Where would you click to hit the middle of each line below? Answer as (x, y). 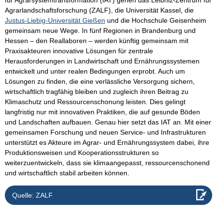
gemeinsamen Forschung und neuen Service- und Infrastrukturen (105, 132)
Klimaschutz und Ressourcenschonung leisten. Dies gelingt (95, 102)
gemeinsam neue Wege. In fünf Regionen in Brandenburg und (100, 31)
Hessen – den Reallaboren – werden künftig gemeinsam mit (97, 41)
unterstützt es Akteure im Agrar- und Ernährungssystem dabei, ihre (107, 143)
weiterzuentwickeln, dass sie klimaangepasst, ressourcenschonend (107, 163)
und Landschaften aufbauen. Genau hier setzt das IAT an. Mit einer (108, 122)
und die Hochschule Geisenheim (156, 21)
